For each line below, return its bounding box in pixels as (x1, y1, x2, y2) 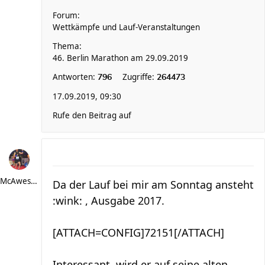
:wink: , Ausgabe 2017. (53, 193, 164, 208)
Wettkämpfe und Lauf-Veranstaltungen (53, 22, 200, 33)
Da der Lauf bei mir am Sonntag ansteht (53, 177, 254, 192)
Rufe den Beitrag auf (53, 110, 131, 121)
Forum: (53, 10, 80, 21)
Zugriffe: (122, 72, 157, 82)
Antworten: (53, 72, 98, 82)
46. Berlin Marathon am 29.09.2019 (53, 53, 188, 63)
